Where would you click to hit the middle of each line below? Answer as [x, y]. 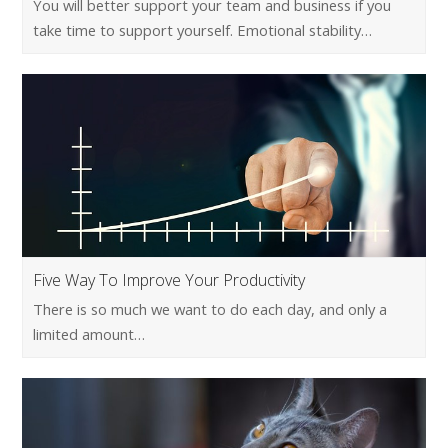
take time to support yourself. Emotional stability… [203, 29]
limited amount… [89, 333]
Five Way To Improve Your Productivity [169, 279]
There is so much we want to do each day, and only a [210, 308]
